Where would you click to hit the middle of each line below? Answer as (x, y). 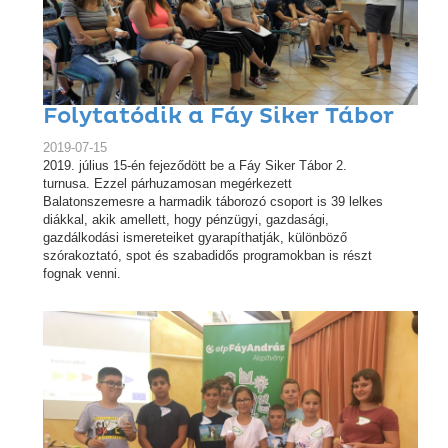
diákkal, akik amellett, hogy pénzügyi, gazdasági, (186, 220)
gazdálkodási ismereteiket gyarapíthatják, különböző (195, 238)
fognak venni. (82, 274)
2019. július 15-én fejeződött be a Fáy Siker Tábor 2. (195, 166)
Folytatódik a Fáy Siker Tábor (218, 117)
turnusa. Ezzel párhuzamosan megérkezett (167, 184)
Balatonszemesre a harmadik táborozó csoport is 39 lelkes (213, 202)
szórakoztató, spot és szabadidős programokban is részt (207, 256)
